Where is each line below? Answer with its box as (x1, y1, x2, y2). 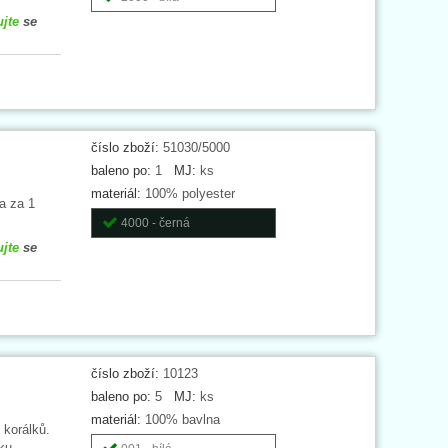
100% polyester (140, 185, 235, 201)
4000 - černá (120, 215, 190, 230)
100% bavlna (140, 411, 220, 427)
